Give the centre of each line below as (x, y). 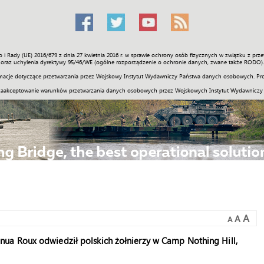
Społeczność (56, 58)
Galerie (178, 58)
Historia (138, 58)
